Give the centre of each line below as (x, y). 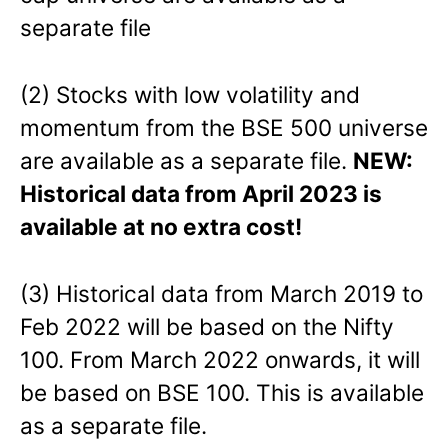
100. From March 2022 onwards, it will (220, 359)
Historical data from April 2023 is (201, 193)
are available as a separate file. (186, 160)
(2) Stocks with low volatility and (190, 94)
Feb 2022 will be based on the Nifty (207, 326)
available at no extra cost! (161, 226)
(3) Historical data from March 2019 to (221, 293)
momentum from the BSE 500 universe (224, 127)
